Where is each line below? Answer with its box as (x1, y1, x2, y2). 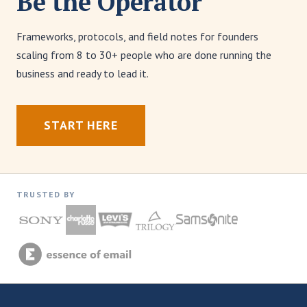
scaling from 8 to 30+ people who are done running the (16, 48, 271, 62)
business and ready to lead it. (16, 66, 149, 80)
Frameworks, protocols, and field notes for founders (16, 29, 258, 43)
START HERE (44, 117, 118, 133)
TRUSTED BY (16, 189, 75, 199)
